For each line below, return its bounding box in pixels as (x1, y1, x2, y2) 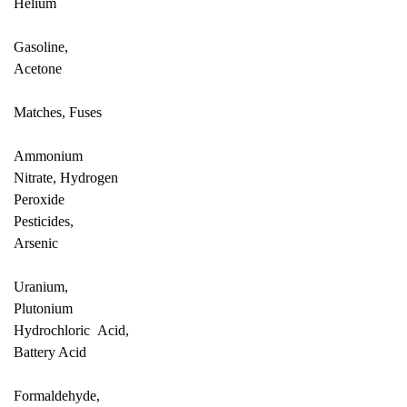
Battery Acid (14, 344, 86, 360)
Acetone (14, 61, 62, 76)
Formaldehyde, (14, 388, 100, 403)
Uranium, (14, 279, 68, 294)
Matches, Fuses (14, 104, 102, 120)
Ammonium (14, 148, 83, 164)
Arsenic (14, 235, 58, 251)
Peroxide (14, 192, 65, 207)
